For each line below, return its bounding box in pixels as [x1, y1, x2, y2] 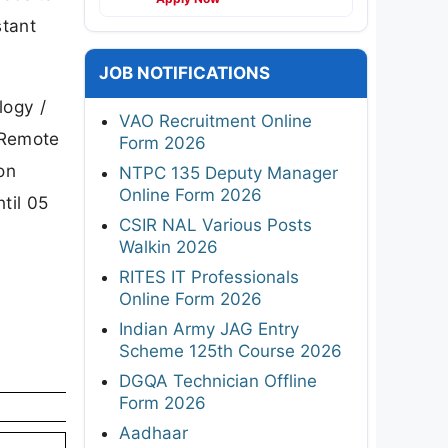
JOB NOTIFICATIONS [99, 62, 270, 83]
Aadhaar [119, 422, 188, 443]
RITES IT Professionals [119, 266, 299, 287]
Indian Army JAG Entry [119, 318, 299, 339]
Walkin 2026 [119, 236, 218, 257]
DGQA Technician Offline [119, 370, 317, 391]
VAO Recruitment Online [119, 110, 312, 131]
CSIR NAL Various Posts [119, 214, 312, 235]
